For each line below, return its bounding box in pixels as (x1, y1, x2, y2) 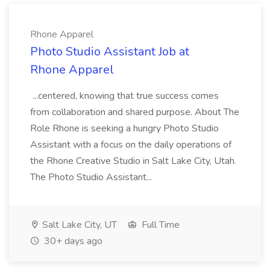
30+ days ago (42, 234, 102, 248)
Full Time (139, 218, 180, 231)
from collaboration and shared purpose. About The (30, 105, 239, 119)
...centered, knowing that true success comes (30, 89, 219, 102)
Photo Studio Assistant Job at (30, 43, 189, 60)
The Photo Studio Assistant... (30, 171, 154, 184)
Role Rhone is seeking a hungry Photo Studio (30, 122, 219, 135)
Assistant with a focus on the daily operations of (30, 138, 231, 151)
